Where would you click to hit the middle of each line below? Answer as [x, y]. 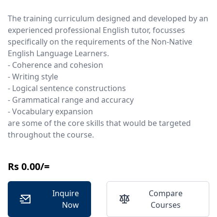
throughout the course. [51, 135]
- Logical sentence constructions [67, 88]
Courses [166, 205]
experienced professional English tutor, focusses [96, 30]
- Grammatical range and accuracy [71, 100]
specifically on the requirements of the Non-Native [100, 42]
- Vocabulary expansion [50, 111]
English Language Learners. [58, 53]
